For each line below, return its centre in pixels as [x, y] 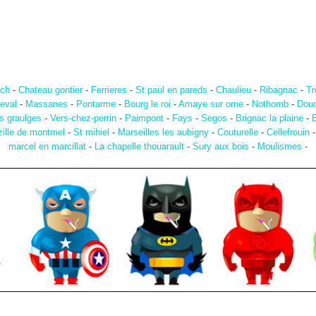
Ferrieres [109, 90]
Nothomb [270, 104]
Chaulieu [233, 90]
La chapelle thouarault [139, 147]
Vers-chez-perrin [83, 119]
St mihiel [91, 133]
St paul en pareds [171, 90]
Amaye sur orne [211, 104]
